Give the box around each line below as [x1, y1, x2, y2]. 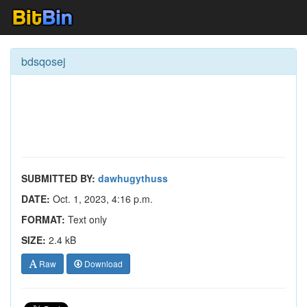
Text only [65, 212, 107, 226]
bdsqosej [21, 53, 66, 69]
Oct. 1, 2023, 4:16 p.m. [50, 192, 153, 206]
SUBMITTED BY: [21, 171, 95, 185]
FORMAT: [21, 212, 65, 226]
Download [82, 258, 123, 269]
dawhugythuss [98, 171, 168, 185]
